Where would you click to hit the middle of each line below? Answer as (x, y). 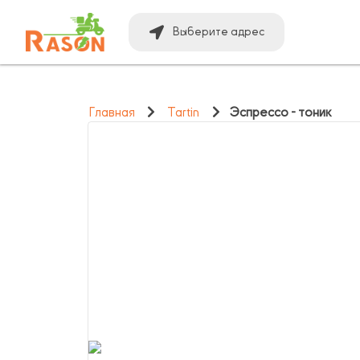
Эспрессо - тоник (281, 112)
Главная (112, 112)
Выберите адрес (219, 32)
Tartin (184, 112)
